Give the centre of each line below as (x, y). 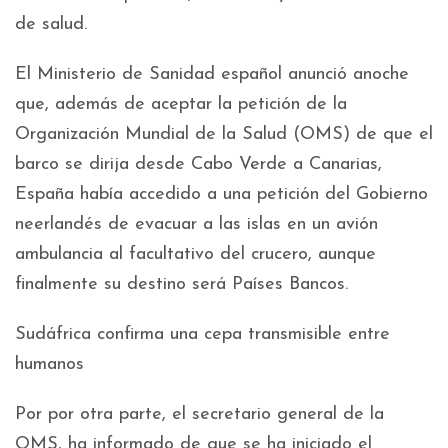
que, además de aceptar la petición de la (181, 105)
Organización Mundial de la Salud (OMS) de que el (224, 135)
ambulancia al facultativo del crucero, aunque (195, 255)
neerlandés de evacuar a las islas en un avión (196, 225)
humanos (49, 365)
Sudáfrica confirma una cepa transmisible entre (202, 335)
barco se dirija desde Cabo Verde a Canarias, (198, 165)
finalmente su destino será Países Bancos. (181, 285)
